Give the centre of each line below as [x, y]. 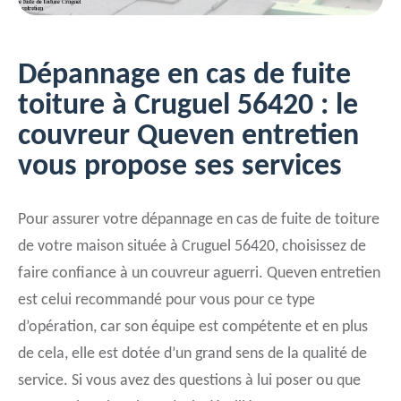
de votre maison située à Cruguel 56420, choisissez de [192, 247]
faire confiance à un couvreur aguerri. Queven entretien [199, 273]
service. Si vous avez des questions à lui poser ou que [189, 381]
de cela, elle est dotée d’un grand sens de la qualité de [192, 354]
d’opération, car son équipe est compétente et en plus [193, 327]
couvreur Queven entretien [188, 137]
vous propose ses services [180, 167]
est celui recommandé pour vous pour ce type [166, 300]
